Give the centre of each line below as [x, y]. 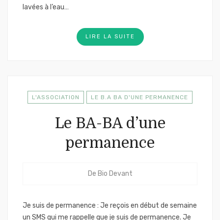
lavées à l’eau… [46, 7]
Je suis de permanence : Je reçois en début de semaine [110, 206]
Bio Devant [115, 174]
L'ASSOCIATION [56, 97]
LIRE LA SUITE [110, 37]
